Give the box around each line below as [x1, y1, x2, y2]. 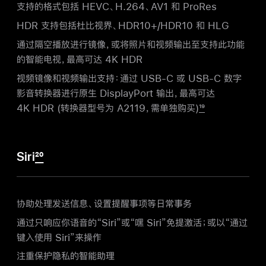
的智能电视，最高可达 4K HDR [17, 54, 142, 65]
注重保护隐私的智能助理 [17, 251, 115, 261]
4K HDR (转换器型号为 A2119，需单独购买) [17, 102, 199, 113]
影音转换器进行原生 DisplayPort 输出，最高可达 [17, 87, 215, 98]
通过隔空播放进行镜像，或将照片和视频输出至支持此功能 [17, 39, 245, 50]
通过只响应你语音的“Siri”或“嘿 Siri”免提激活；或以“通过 [17, 217, 248, 227]
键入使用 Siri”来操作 [17, 232, 102, 242]
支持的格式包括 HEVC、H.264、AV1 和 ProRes [17, 1, 217, 12]
